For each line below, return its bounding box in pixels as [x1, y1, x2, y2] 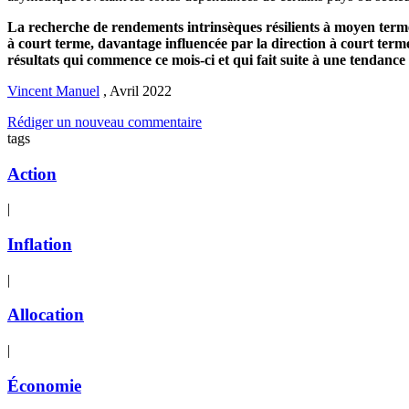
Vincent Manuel [7, 82, 100, 99]
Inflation [7, 235, 72, 255]
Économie [7, 375, 81, 395]
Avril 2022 [110, 82, 172, 99]
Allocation [7, 305, 84, 325]
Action [7, 163, 57, 184]
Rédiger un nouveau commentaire [7, 113, 202, 130]
